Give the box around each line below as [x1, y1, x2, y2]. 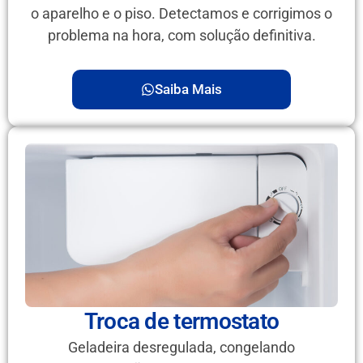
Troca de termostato [83, 307, 280, 335]
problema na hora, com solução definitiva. [47, 27, 316, 45]
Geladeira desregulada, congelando [68, 338, 295, 356]
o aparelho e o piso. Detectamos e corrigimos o [31, 5, 332, 23]
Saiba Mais [155, 80, 222, 97]
